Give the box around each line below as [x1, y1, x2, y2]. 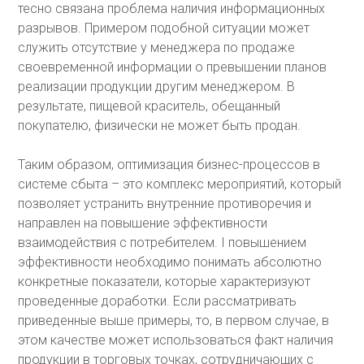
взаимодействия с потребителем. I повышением [18, 235, 307, 250]
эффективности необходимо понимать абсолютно [18, 254, 323, 270]
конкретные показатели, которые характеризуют [18, 274, 311, 289]
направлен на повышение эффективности [18, 215, 268, 231]
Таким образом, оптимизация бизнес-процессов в [18, 157, 321, 172]
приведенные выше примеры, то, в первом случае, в [18, 313, 330, 328]
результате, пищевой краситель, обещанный [18, 98, 281, 114]
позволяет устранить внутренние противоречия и [18, 196, 312, 211]
